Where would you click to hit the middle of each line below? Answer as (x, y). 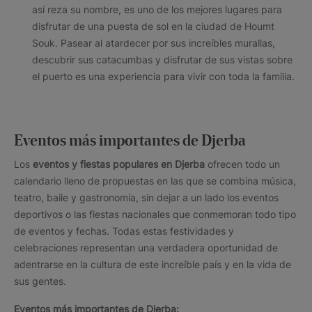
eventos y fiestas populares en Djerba (120, 164)
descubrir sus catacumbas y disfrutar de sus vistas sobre (162, 59)
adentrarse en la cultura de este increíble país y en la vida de (153, 264)
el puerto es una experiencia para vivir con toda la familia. (165, 76)
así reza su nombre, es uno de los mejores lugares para (157, 9)
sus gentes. (40, 281)
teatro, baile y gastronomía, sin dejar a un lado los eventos (146, 197)
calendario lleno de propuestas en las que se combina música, (155, 180)
